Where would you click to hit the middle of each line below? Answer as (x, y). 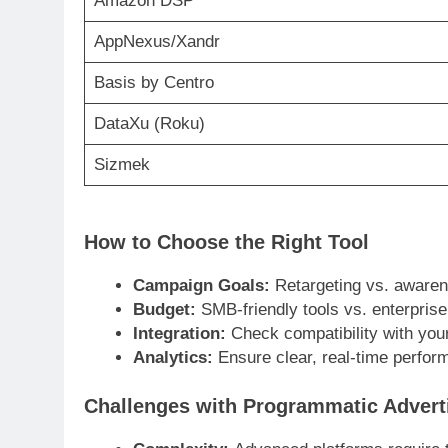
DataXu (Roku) (149, 123)
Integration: (179, 333)
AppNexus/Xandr (156, 41)
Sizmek (121, 164)
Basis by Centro (153, 82)
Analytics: (172, 357)
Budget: (164, 309)
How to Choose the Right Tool (226, 241)
